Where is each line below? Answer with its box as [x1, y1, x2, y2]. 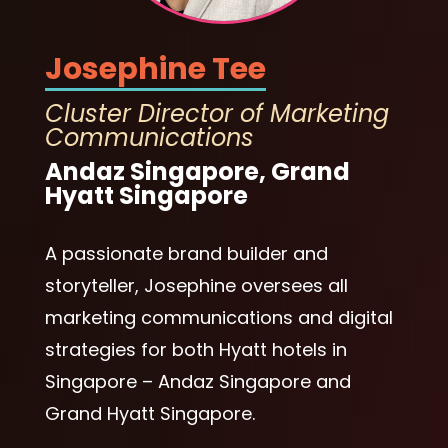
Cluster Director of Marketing [44, 96, 389, 130]
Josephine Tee [44, 47, 266, 90]
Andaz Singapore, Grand [44, 154, 350, 188]
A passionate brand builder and [44, 240, 328, 266]
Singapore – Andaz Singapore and [44, 368, 351, 394]
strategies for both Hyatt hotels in [44, 336, 347, 362]
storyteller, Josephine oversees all [44, 272, 348, 298]
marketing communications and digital [44, 304, 393, 330]
